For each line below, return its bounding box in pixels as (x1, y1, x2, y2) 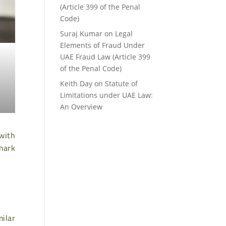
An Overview (60, 101, 103, 111)
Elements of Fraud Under (60, 40, 145, 50)
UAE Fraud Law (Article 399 (60, 51, 151, 62)
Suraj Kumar (60, 28, 103, 38)
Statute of (105, 78, 138, 88)
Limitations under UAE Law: (60, 90, 153, 100)
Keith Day (60, 78, 93, 88)
